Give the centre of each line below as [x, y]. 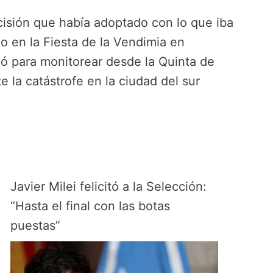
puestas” [36, 225]
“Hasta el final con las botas [90, 206]
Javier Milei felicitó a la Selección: [109, 186]
